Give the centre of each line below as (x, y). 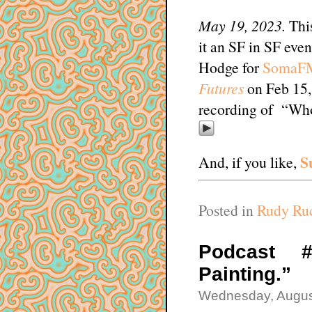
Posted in (227, 210)
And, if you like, (249, 162)
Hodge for (230, 67)
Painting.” (244, 274)
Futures (221, 88)
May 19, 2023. (243, 25)
